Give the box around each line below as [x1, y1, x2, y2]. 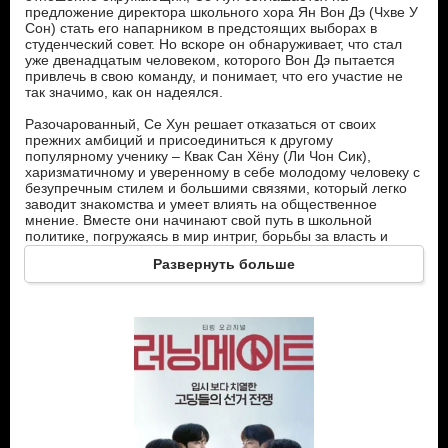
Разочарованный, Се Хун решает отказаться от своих [25, 116, 376, 132]
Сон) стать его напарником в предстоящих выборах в [25, 20, 377, 36]
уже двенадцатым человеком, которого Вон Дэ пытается [25, 52, 395, 68]
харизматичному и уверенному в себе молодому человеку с [25, 164, 420, 180]
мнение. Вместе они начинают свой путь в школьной [25, 212, 372, 228]
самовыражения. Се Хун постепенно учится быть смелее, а [25, 244, 418, 260]
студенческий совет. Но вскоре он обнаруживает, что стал [25, 36, 402, 52]
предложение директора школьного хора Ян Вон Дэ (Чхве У [25, 4, 418, 20]
